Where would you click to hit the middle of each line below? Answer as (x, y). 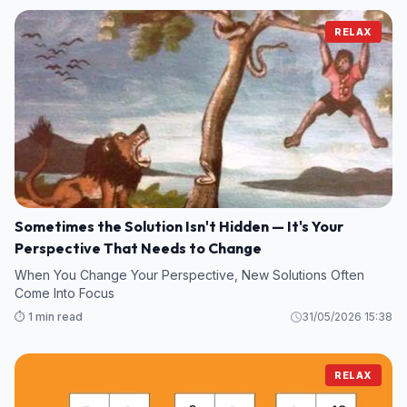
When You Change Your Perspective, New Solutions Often (189, 275)
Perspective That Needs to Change (138, 248)
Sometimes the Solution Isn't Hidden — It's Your (179, 227)
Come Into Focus (65, 293)
